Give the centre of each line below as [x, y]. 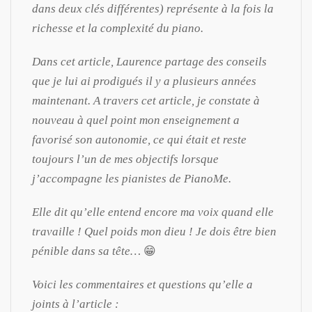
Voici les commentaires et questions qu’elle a [142, 284]
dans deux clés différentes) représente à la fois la [153, 8]
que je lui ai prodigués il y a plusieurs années [144, 81]
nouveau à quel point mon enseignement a [136, 120]
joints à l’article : [77, 304]
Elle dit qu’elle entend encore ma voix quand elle [153, 212]
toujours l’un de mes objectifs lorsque [125, 159]
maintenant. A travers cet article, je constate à [146, 100]
